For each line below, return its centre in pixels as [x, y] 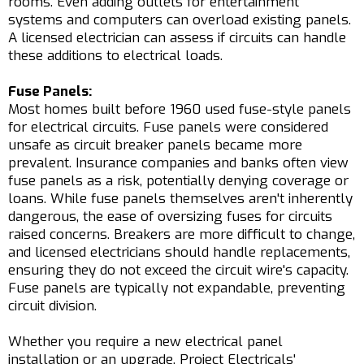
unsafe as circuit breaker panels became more [155, 145]
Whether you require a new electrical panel [145, 342]
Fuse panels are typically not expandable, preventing [177, 288]
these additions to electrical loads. [115, 56]
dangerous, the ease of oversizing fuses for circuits [170, 217]
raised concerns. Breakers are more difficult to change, [182, 234]
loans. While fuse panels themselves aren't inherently [180, 199]
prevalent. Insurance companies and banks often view [178, 163]
